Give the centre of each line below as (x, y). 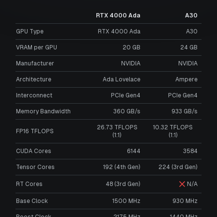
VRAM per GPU (37, 47)
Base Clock (32, 201)
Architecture (34, 79)
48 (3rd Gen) (123, 184)
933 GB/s (185, 111)
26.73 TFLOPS (117, 127)
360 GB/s (127, 111)
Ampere (186, 79)
